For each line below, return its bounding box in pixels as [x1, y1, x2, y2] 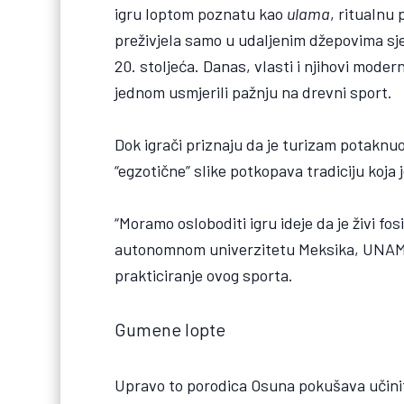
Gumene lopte [115, 318, 226, 341]
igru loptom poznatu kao [115, 4, 288, 24]
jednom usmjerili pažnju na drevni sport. [115, 82, 393, 103]
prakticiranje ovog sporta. [115, 265, 294, 286]
